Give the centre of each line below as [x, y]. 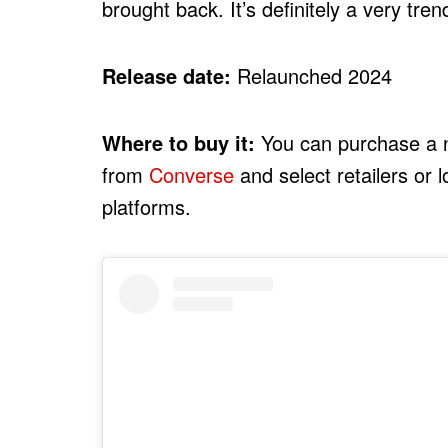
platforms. [146, 206]
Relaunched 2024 [314, 75]
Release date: [169, 75]
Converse [191, 174]
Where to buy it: [181, 142]
